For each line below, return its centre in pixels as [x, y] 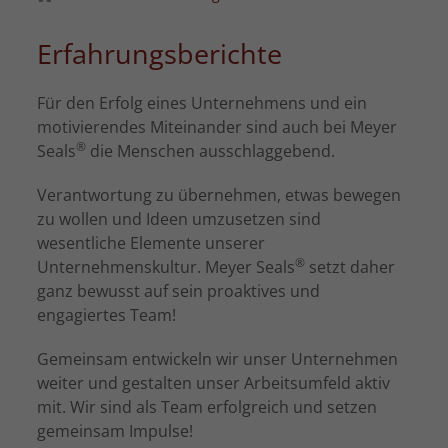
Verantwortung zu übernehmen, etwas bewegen [219, 195]
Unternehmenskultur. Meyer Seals [166, 267]
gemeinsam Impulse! [115, 431]
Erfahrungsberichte [160, 53]
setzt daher [350, 267]
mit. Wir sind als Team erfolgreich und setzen [207, 407]
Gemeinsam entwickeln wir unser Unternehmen [218, 359]
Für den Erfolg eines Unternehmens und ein [202, 103]
